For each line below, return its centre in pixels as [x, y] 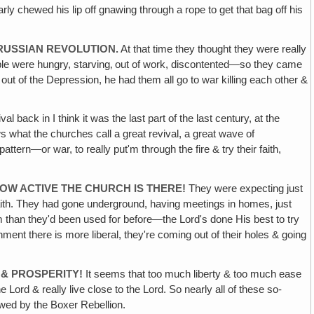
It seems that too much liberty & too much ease [192, 274]
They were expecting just [245, 189]
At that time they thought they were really [213, 49]
